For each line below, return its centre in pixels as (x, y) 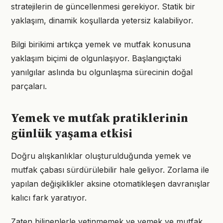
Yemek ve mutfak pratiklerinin (100, 118)
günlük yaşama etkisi (72, 134)
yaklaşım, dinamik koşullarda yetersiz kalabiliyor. (102, 20)
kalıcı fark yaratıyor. (49, 198)
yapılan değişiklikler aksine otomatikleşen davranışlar (111, 184)
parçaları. (29, 86)
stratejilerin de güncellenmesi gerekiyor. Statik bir (103, 6)
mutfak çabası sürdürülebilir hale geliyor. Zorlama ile (110, 170)
